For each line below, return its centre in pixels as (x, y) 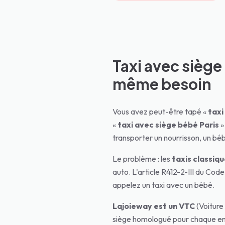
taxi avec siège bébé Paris (168, 125)
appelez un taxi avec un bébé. (163, 185)
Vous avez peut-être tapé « (160, 111)
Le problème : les (142, 159)
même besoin (162, 84)
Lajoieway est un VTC (154, 206)
